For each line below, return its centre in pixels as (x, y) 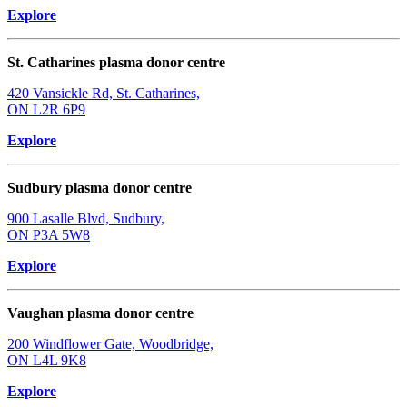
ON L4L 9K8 (47, 361)
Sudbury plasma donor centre (99, 188)
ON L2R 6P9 (46, 110)
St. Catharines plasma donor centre (116, 63)
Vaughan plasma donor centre (100, 313)
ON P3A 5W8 (49, 235)
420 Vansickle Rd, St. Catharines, (104, 94)
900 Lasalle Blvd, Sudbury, (86, 219)
